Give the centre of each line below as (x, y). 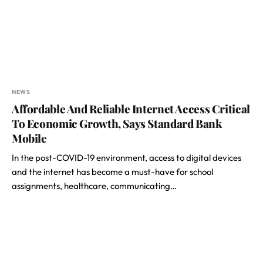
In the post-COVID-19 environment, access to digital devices (127, 158)
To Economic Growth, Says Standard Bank (117, 123)
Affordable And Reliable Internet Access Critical (131, 109)
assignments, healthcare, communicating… (94, 186)
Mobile (29, 138)
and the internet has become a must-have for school (112, 172)
